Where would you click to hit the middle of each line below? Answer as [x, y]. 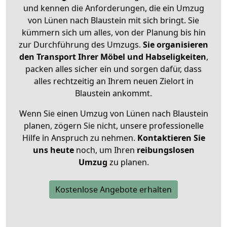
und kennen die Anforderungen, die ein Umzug [113, 8]
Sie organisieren [176, 45]
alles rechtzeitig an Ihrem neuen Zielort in [113, 81]
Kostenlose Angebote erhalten [113, 190]
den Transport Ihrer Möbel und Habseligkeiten [112, 57]
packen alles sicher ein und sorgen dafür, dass [113, 69]
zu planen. [128, 162]
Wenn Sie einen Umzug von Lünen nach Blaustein [113, 114]
